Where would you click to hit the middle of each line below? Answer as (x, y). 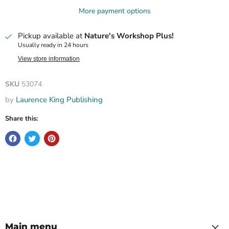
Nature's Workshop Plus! (129, 36)
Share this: (21, 119)
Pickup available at (51, 36)
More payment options (114, 11)
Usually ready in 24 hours (53, 45)
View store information (49, 59)
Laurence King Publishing (59, 100)
